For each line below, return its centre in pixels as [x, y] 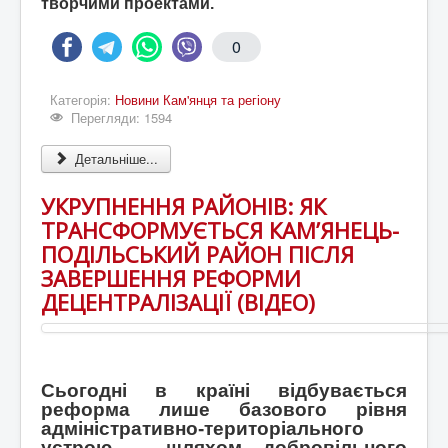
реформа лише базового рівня [224, 410]
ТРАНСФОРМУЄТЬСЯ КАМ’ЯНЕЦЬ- [220, 230]
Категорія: [82, 100]
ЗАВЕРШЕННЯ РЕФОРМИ [171, 278]
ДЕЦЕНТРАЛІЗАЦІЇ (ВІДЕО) [178, 302]
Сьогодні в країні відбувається [224, 391]
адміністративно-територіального [202, 429]
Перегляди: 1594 [122, 118]
